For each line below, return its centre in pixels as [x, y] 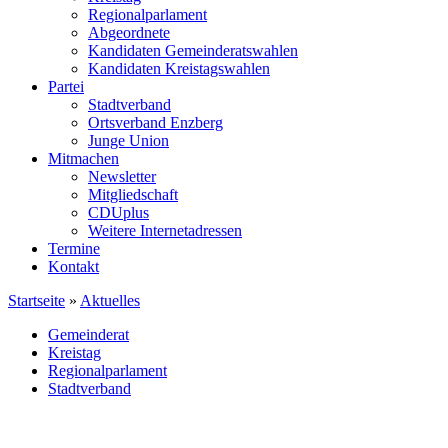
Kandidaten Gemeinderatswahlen [193, 50]
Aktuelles [110, 300]
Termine [74, 248]
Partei [66, 86]
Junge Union [128, 140]
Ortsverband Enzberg [155, 122]
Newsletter [122, 176]
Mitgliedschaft [133, 194]
